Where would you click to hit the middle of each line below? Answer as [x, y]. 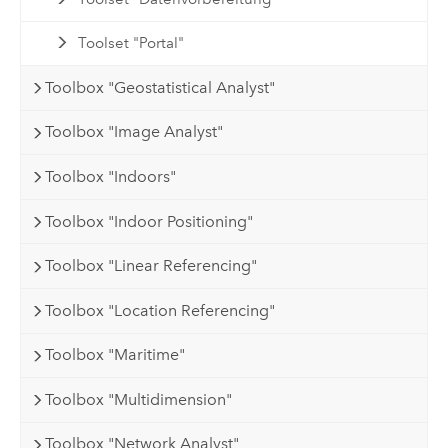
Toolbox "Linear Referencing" [151, 266]
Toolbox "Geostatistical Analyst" [160, 87]
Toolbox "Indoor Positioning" [149, 221]
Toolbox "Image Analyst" [134, 132]
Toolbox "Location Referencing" [160, 310]
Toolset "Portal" [131, 43]
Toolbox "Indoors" [111, 177]
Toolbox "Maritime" [115, 355]
